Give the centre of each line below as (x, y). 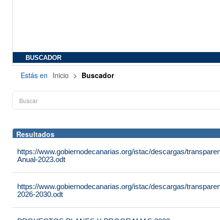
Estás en (34, 75)
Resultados (35, 134)
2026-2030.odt (40, 194)
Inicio (62, 75)
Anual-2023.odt (41, 159)
